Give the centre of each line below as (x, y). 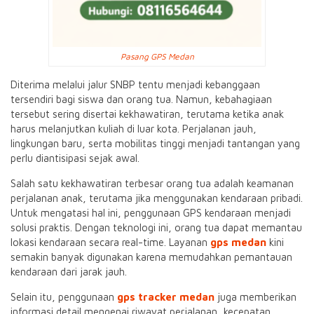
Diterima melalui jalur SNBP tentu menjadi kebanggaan (135, 84)
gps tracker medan (166, 297)
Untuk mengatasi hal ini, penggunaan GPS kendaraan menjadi (151, 213)
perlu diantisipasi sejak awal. (75, 158)
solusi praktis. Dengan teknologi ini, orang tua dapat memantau (156, 227)
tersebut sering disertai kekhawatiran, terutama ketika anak (147, 114)
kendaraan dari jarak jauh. (69, 272)
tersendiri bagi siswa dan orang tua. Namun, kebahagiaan (141, 99)
